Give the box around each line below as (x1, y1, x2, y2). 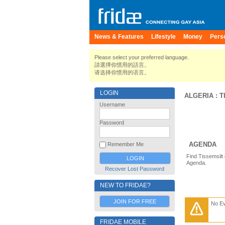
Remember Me (106, 141, 144, 148)
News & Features (94, 33, 144, 40)
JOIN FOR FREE (113, 198, 156, 204)
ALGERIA (184, 92, 213, 99)
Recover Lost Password (105, 166, 164, 172)
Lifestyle (151, 33, 176, 40)
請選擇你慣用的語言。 (94, 62, 150, 68)
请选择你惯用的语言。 (94, 69, 150, 75)
